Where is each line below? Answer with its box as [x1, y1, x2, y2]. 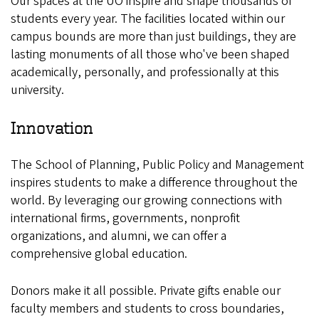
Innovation [11, 118, 93, 137]
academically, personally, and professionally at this [11, 63, 279, 81]
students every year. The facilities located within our [11, 10, 285, 28]
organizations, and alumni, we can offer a [11, 227, 226, 245]
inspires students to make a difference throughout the [11, 174, 298, 192]
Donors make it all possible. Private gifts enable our [11, 282, 281, 300]
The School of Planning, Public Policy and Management [11, 156, 304, 174]
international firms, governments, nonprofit [11, 209, 240, 227]
